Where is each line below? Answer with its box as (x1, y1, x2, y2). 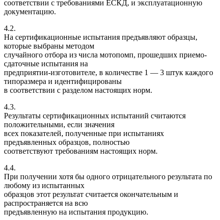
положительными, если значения (4, 120, 114, 129)
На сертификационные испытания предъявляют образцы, (4, 32, 197, 41)
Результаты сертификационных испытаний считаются (4, 111, 186, 120)
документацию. (4, 7, 56, 16)
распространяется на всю (4, 198, 88, 207)
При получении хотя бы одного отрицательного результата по (4, 172, 212, 181)
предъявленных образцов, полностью (4, 137, 130, 146)
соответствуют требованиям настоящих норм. (4, 146, 158, 155)
